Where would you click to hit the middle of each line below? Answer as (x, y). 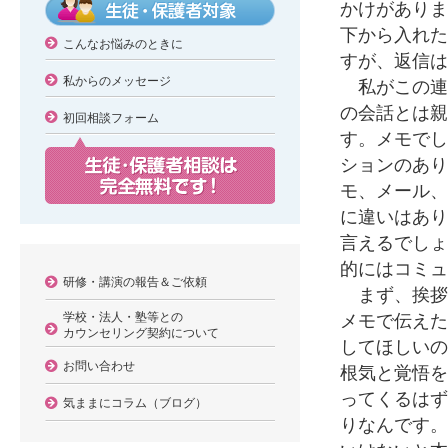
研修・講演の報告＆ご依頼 (135, 282)
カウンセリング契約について (141, 333)
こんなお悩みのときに (123, 44)
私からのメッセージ (117, 81)
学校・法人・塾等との (123, 317)
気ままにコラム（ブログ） (135, 403)
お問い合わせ (99, 366)
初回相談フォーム (111, 118)
